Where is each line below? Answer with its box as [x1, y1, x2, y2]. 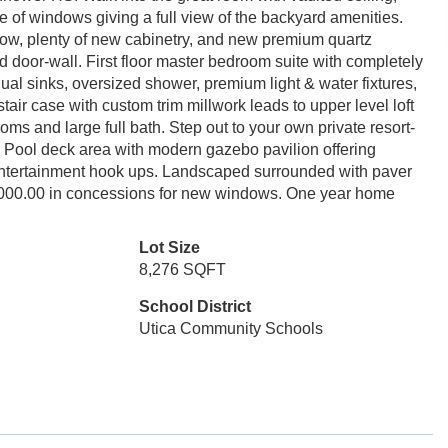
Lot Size [138, 239, 200, 256]
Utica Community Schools [138, 320, 323, 337]
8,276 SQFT [138, 261, 226, 278]
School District [138, 298, 251, 315]
